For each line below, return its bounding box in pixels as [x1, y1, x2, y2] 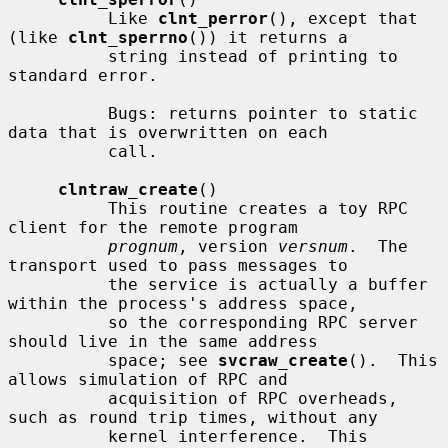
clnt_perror [158, 8, 268, 28]
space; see [108, 350, 218, 370]
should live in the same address [8, 331, 318, 351]
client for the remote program [8, 217, 298, 237]
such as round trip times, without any [8, 407, 378, 427]
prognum [108, 236, 178, 256]
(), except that [268, 8, 418, 28]
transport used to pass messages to [8, 255, 348, 275]
